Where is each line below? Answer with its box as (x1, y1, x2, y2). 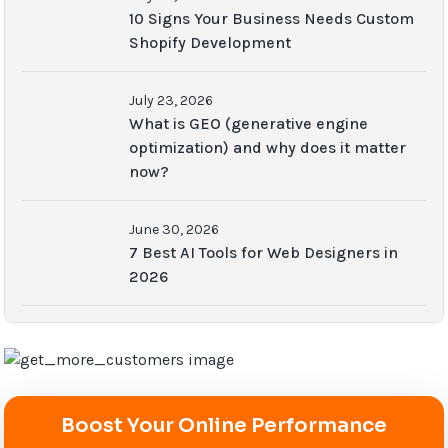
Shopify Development (129, 32, 292, 52)
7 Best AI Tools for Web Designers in (129, 242, 399, 262)
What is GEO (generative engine (129, 113, 369, 133)
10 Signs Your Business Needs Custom (129, 8, 415, 28)
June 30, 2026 (129, 220, 220, 238)
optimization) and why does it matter (129, 137, 407, 157)
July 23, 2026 (129, 91, 214, 109)
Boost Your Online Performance (61, 413, 387, 439)
